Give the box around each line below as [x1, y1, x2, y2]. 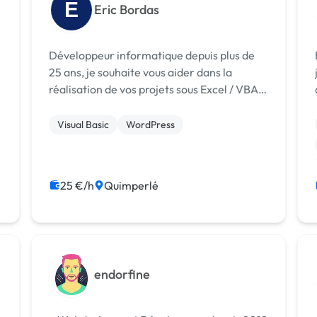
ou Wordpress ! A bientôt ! [125, 98, 177, 113]
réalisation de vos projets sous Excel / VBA [49, 81, 259, 96]
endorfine [94, 265, 151, 282]
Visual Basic [57, 117, 110, 131]
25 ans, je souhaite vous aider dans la [49, 64, 233, 79]
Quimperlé [104, 178, 159, 192]
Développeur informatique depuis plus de [49, 47, 255, 62]
